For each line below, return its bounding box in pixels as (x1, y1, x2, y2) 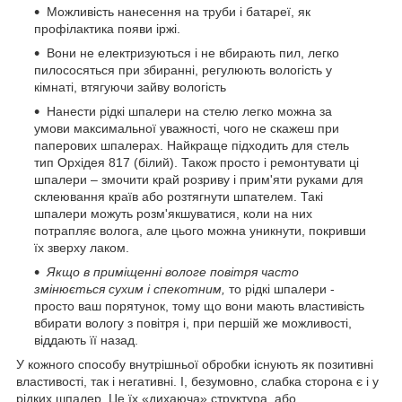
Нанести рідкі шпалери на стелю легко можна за (47, 103, 332, 118)
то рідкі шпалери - (225, 281, 335, 296)
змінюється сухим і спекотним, (34, 281, 225, 296)
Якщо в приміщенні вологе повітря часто (47, 264, 299, 279)
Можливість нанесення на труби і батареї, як (47, 4, 310, 19)
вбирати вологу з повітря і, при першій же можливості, (34, 315, 352, 330)
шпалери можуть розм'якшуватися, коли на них (34, 205, 312, 221)
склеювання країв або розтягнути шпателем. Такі (34, 188, 323, 204)
